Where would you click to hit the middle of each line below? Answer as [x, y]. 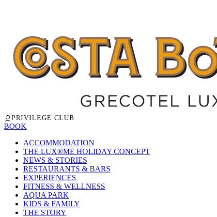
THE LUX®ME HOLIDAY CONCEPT [87, 151]
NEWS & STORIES [55, 160]
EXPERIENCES [50, 178]
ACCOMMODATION [59, 143]
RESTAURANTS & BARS [67, 169]
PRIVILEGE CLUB [43, 118]
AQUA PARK [46, 195]
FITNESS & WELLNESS [64, 186]
